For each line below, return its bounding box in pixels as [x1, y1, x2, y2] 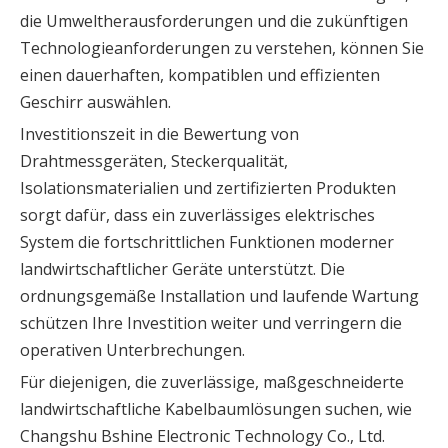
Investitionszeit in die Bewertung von [20, 123, 299, 146]
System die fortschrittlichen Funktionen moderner [20, 231, 394, 254]
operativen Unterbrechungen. [20, 339, 245, 362]
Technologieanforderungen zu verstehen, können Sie [20, 37, 424, 60]
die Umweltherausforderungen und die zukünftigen [20, 10, 408, 33]
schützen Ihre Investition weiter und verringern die [20, 312, 402, 335]
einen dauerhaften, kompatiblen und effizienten [20, 64, 380, 87]
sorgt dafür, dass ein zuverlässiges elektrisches [20, 204, 375, 227]
